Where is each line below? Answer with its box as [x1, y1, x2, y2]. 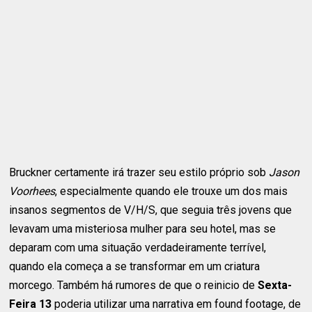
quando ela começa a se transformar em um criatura [9, 259, 260, 273]
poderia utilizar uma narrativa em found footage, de [52, 297, 302, 311]
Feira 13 [9, 297, 52, 311]
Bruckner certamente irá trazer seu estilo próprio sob [9, 165, 270, 179]
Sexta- [258, 278, 292, 292]
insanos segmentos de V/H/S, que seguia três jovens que [9, 203, 292, 217]
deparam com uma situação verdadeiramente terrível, [9, 240, 267, 254]
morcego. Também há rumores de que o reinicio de [9, 278, 258, 292]
